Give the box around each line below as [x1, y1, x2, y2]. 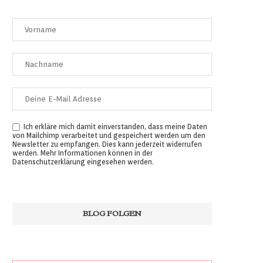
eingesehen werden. [85, 157, 154, 167]
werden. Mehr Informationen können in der [12, 149, 153, 158]
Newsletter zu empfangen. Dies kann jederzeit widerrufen [12, 140, 202, 149]
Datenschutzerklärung [12, 157, 85, 167]
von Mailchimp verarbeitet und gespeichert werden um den [12, 131, 205, 140]
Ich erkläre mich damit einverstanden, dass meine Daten [20, 122, 207, 131]
